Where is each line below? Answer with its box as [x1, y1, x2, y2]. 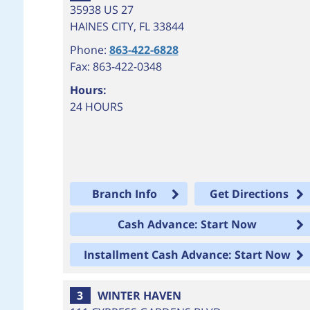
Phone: [69, 42, 109, 57]
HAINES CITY [69, 19, 134, 34]
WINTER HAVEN [97, 288, 181, 303]
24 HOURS [69, 99, 123, 114]
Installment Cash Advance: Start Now [83, 247, 291, 262]
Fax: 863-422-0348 [69, 59, 162, 74]
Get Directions [210, 186, 289, 201]
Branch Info [92, 186, 158, 201]
